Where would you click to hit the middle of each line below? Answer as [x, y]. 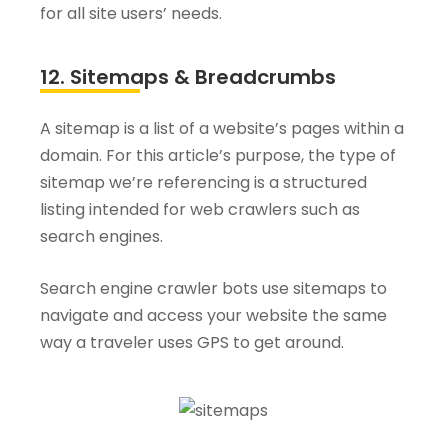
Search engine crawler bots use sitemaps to [213, 289]
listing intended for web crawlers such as [200, 210]
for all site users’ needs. [131, 14]
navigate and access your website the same [213, 316]
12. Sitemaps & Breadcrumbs [188, 77]
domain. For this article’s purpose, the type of [218, 156]
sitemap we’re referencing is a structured [203, 183]
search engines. [101, 237]
